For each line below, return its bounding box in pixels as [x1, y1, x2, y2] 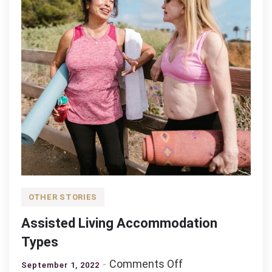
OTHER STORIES [29, 192, 98, 202]
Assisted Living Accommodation [21, 216, 217, 231]
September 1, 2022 [21, 260, 100, 270]
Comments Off [109, 257, 183, 270]
